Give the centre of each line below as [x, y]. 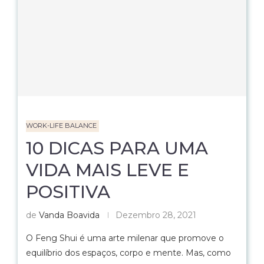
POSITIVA [68, 192]
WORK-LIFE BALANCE [61, 126]
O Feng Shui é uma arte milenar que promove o [125, 238]
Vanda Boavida [69, 215]
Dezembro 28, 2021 [156, 215]
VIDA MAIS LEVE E [108, 170]
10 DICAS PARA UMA [117, 148]
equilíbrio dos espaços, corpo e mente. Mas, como [128, 253]
